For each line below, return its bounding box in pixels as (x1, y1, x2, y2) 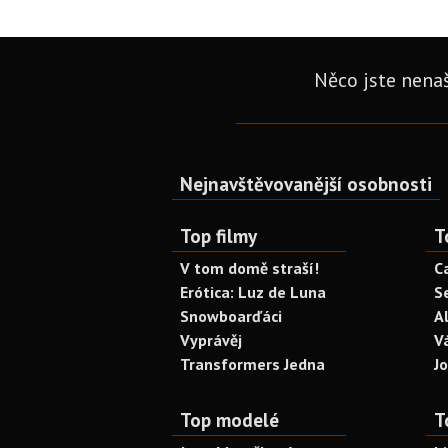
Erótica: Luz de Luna (180, 282, 326, 302)
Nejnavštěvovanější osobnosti (180, 171, 432, 196)
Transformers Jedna (180, 354, 325, 374)
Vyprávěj (180, 330, 242, 350)
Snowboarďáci (180, 306, 282, 326)
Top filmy (180, 223, 257, 248)
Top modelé (180, 407, 279, 432)
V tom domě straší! (180, 258, 319, 278)
